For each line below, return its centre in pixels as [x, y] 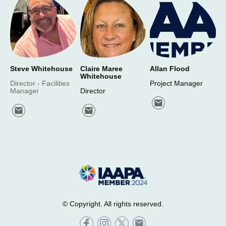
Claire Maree [101, 69]
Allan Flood [170, 69]
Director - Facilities [40, 83]
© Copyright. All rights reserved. [113, 204]
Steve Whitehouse [41, 69]
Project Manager [177, 83]
